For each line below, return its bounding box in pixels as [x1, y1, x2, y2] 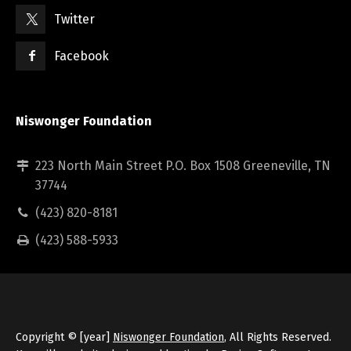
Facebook [54, 48, 110, 63]
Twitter [54, 11, 96, 27]
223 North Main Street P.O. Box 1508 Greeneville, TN [35, 157, 331, 173]
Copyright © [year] [16, 330, 113, 344]
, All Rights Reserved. [224, 330, 331, 344]
